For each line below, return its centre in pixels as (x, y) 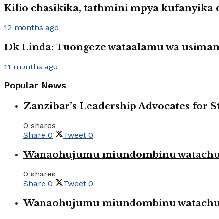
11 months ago (31, 66)
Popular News (35, 86)
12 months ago (31, 28)
